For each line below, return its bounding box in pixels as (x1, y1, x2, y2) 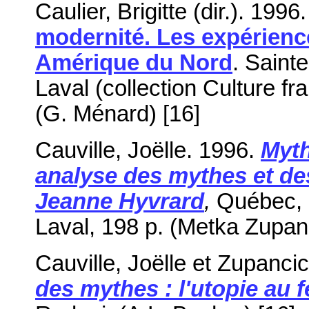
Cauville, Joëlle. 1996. (35, 137, 261, 163)
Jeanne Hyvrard (35, 188, 204, 214)
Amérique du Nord (35, 50, 232, 75)
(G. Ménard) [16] (35, 101, 200, 126)
